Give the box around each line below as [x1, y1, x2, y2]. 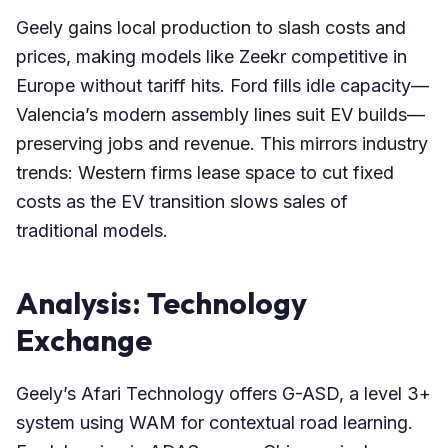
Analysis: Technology [16, 284, 307, 323]
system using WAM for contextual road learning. [16, 412, 413, 434]
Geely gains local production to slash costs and [16, 17, 406, 39]
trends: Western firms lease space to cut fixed [16, 162, 394, 184]
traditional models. [16, 220, 168, 242]
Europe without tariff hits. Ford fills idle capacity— [16, 75, 429, 97]
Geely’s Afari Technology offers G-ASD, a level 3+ [16, 383, 431, 405]
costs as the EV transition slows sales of [16, 191, 348, 213]
